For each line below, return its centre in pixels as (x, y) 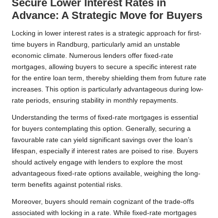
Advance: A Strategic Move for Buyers (107, 16)
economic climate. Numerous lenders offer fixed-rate (92, 56)
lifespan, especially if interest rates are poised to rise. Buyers (105, 151)
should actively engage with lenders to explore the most (97, 163)
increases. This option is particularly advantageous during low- (108, 90)
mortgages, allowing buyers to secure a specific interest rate (104, 67)
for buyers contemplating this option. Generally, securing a (101, 129)
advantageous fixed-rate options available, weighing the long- (106, 174)
